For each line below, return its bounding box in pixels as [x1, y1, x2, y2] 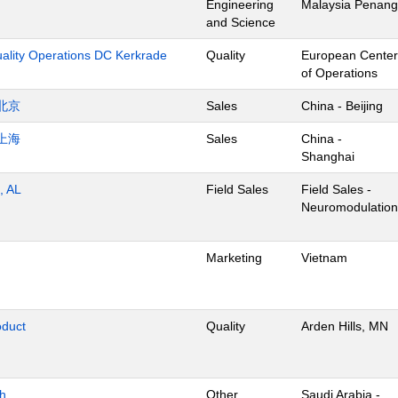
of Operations [301, 66, 378, 80]
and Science [206, 15, 275, 29]
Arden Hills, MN [301, 319, 388, 333]
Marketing [206, 251, 262, 265]
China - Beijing [301, 99, 383, 113]
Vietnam [301, 251, 347, 265]
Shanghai [301, 149, 354, 163]
